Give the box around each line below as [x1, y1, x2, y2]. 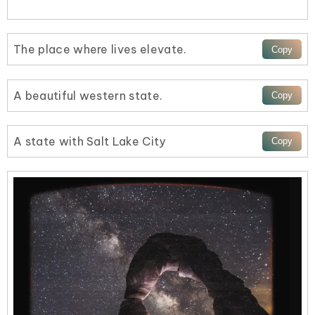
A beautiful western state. [13, 88, 163, 103]
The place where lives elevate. [13, 42, 187, 57]
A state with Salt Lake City [13, 134, 166, 148]
